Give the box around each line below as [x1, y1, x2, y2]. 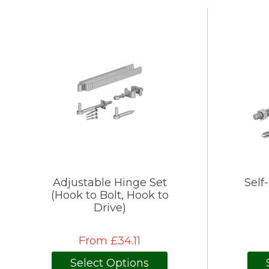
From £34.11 [79, 234, 141, 248]
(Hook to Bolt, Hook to [50, 189, 169, 202]
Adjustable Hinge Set [52, 176, 167, 190]
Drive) [93, 201, 126, 215]
